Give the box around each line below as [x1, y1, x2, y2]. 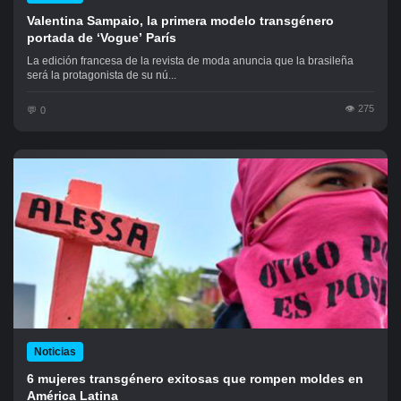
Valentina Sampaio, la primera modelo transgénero [27, 13, 334, 28]
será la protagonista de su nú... [27, 69, 176, 81]
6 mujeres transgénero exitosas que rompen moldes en [27, 371, 363, 386]
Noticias [34, 346, 76, 358]
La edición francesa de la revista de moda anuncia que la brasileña [27, 55, 354, 67]
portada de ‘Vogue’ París [27, 30, 176, 45]
